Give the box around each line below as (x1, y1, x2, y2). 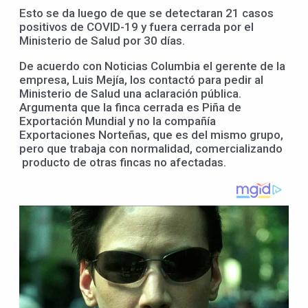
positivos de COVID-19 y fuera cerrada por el (19, 19, 254, 34)
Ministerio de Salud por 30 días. (19, 33, 185, 47)
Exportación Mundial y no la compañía (19, 113, 216, 128)
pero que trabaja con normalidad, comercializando (19, 141, 283, 155)
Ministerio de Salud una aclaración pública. (19, 86, 241, 100)
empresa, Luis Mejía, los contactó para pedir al (19, 72, 263, 87)
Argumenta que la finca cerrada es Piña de (19, 100, 241, 114)
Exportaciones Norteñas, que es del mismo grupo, (19, 127, 283, 142)
